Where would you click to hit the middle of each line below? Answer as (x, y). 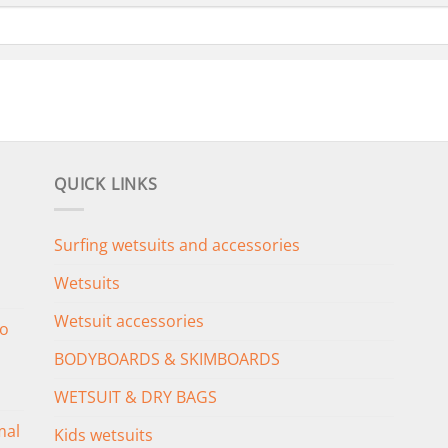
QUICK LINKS (106, 184)
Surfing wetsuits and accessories (177, 244)
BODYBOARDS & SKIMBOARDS (167, 358)
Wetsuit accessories (129, 320)
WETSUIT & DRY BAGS (135, 396)
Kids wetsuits (103, 434)
